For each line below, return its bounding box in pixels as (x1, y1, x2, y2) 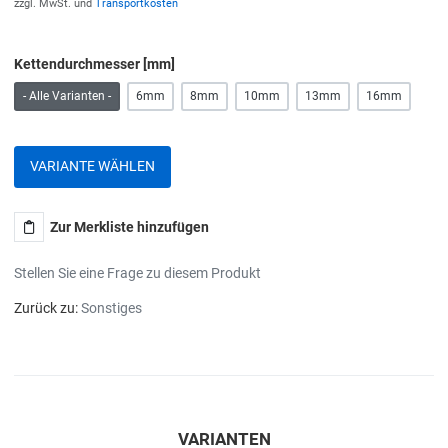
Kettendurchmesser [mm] (14, 55, 175, 72)
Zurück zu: (14, 300, 81, 317)
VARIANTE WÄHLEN (30, 158, 155, 175)
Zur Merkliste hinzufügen (50, 219, 210, 236)
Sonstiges (81, 300, 142, 317)
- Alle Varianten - (23, 89, 111, 104)
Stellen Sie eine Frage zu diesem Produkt (14, 265, 261, 282)
